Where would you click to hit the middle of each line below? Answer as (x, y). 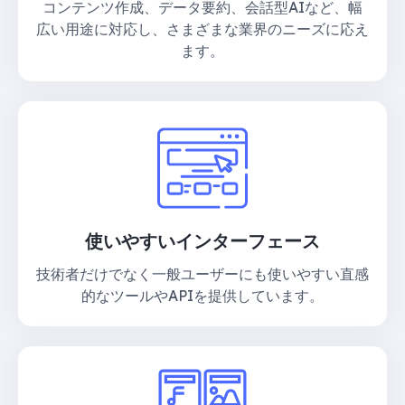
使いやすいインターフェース (202, 240)
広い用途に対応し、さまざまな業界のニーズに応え (202, 28)
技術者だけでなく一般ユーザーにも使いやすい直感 (202, 273)
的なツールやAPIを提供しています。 (202, 295)
